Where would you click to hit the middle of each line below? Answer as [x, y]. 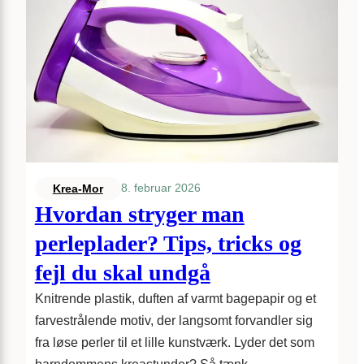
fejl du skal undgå [122, 272]
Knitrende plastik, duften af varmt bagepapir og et [175, 298]
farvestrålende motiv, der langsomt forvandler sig [173, 320]
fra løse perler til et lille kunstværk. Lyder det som [174, 342]
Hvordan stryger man [139, 214]
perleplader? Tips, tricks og [168, 243]
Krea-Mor [78, 188]
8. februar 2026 [160, 188]
